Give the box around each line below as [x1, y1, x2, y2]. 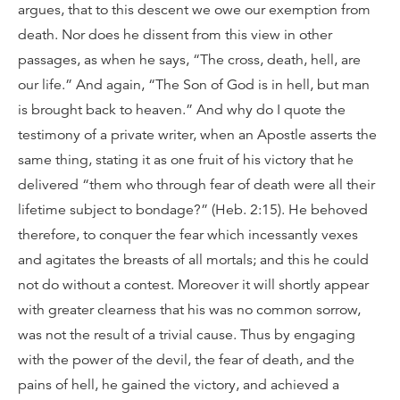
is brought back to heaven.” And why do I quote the [18, 100, 346, 119]
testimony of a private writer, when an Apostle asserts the [18, 125, 377, 144]
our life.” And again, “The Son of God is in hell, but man [18, 75, 370, 94]
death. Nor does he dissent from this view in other [18, 25, 332, 44]
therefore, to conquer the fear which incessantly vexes [18, 225, 358, 244]
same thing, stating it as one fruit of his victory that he [18, 150, 354, 169]
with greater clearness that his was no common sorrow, [18, 300, 361, 319]
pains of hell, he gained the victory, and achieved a [18, 375, 339, 394]
